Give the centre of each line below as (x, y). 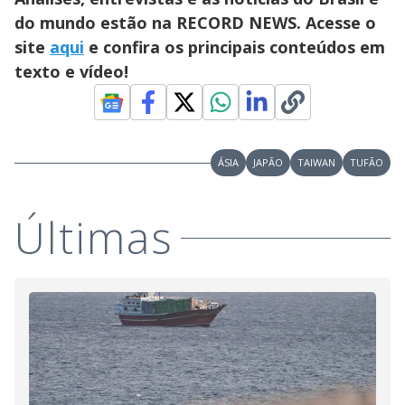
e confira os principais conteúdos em (235, 47)
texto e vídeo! (71, 72)
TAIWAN (316, 163)
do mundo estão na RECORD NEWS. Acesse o (195, 23)
